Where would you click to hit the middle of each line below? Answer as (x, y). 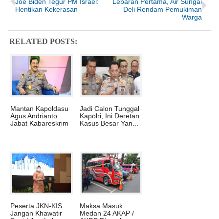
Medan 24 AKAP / (107, 213)
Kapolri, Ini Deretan (109, 116)
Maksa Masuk (101, 206)
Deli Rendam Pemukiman (163, 10)
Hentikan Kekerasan (46, 10)
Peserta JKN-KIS (36, 206)
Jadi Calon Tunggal (109, 109)
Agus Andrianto (34, 116)
